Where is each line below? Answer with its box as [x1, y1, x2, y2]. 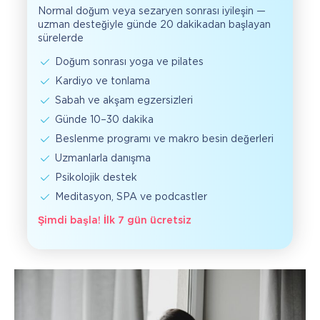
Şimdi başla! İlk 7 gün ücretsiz [38, 216, 191, 225]
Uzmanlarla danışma [55, 154, 151, 163]
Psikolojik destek [55, 173, 137, 182]
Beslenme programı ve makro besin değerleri [55, 134, 274, 144]
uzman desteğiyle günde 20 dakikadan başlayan [38, 20, 271, 29]
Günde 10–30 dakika [55, 115, 154, 124]
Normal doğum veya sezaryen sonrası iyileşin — [38, 6, 266, 16]
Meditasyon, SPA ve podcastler [55, 192, 207, 201]
